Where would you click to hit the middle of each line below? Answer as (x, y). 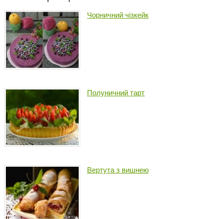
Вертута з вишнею (118, 170)
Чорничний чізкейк (118, 15)
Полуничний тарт (116, 92)
